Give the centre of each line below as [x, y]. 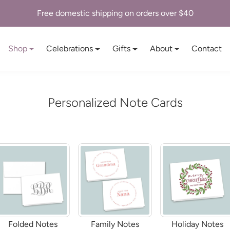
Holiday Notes [197, 224]
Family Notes [115, 224]
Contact [207, 49]
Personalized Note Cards [115, 102]
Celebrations [70, 49]
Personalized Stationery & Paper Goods [115, 13]
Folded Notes [33, 224]
